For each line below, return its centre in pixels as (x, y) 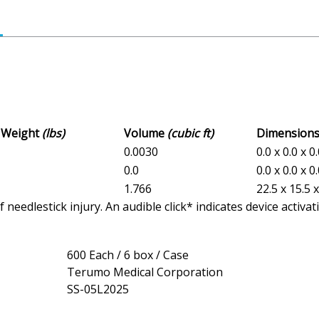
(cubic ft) (190, 134)
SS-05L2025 (98, 289)
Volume (146, 134)
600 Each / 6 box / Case (128, 255)
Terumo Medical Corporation (145, 272)
